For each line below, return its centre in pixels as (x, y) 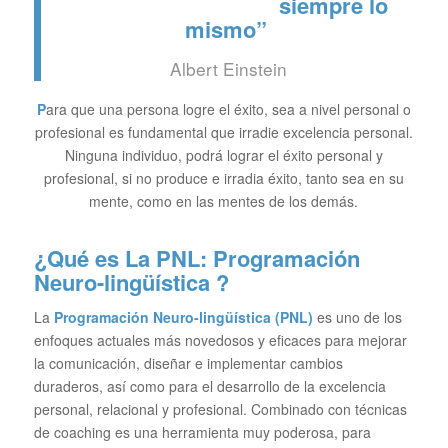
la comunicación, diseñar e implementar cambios (188, 363)
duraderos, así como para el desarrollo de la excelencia (209, 386)
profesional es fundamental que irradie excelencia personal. (223, 132)
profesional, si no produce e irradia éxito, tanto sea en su (223, 178)
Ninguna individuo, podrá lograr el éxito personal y (223, 155)
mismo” (225, 29)
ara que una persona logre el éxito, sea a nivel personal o (228, 109)
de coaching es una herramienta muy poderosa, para (202, 432)
